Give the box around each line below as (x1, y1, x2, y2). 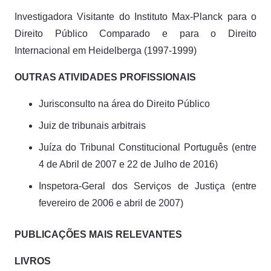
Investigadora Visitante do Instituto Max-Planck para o (15, 11, 256, 22)
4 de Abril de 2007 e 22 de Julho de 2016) (39, 158, 218, 169)
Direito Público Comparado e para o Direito (15, 28, 256, 39)
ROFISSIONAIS (126, 71, 196, 82)
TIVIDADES (65, 71, 120, 82)
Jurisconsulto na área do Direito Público (39, 98, 210, 109)
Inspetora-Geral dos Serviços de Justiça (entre (39, 180, 256, 191)
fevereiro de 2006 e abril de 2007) (39, 197, 183, 208)
